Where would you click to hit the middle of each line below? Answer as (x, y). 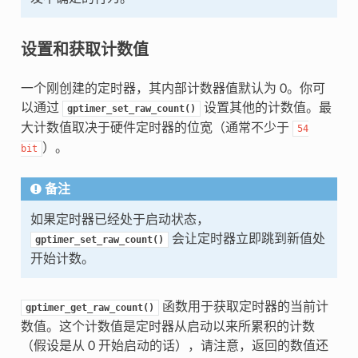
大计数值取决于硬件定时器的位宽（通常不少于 (156, 128)
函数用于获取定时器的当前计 (243, 307)
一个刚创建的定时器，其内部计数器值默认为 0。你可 (173, 89)
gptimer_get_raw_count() (89, 308)
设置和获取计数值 (84, 49)
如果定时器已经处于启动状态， (119, 220)
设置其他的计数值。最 (266, 108)
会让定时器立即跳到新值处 (247, 239)
